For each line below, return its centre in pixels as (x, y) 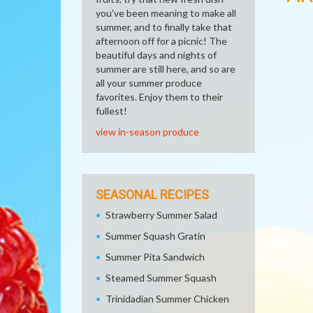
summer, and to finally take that (164, 27)
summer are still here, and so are (166, 69)
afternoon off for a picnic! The (161, 41)
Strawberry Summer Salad (161, 215)
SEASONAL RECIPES (152, 195)
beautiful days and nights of (156, 55)
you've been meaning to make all (166, 13)
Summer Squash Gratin (155, 236)
